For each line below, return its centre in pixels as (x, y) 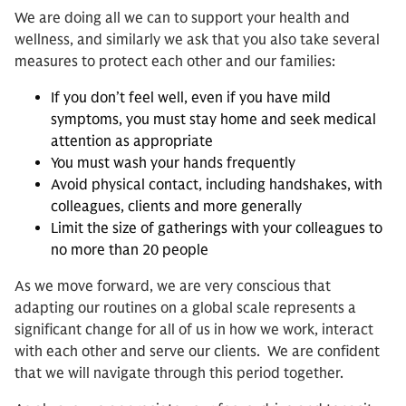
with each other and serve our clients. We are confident (197, 352)
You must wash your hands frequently (173, 163)
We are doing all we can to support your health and (182, 18)
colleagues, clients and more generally (176, 207)
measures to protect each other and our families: (175, 62)
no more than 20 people (130, 250)
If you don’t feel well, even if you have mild (191, 98)
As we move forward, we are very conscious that (173, 286)
